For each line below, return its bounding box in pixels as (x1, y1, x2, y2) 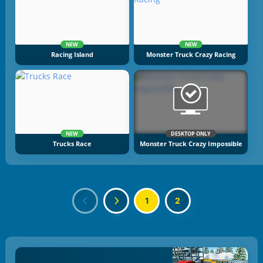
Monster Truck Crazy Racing (146, 50, 236, 59)
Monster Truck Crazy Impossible (139, 140, 242, 149)
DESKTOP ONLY (171, 130, 211, 138)
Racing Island (50, 50, 93, 59)
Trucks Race (52, 140, 92, 149)
